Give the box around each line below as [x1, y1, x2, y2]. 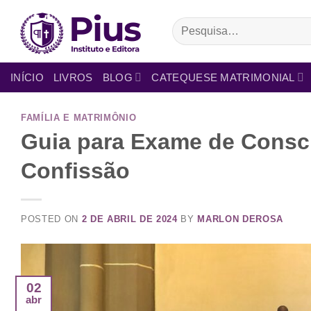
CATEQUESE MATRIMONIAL [151, 71, 295, 83]
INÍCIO [10, 71, 44, 83]
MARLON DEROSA [197, 213, 284, 224]
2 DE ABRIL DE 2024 [81, 213, 178, 224]
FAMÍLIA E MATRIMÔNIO [21, 112, 137, 123]
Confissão [21, 158, 130, 183]
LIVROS [53, 71, 93, 83]
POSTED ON [21, 213, 82, 224]
